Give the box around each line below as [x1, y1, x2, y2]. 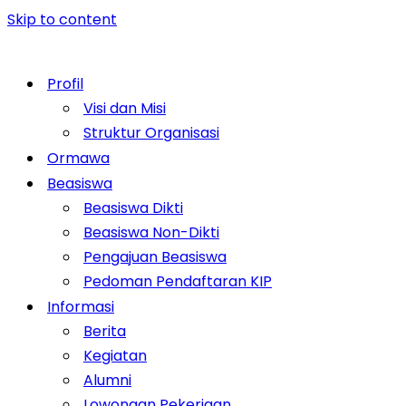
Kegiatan [83, 345, 147, 366]
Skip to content [7, 9, 117, 30]
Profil [47, 73, 83, 94]
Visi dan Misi [83, 98, 166, 119]
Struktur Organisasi [83, 122, 219, 143]
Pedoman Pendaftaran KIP [83, 271, 272, 292]
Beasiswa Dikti [83, 198, 183, 218]
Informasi [47, 296, 114, 317]
